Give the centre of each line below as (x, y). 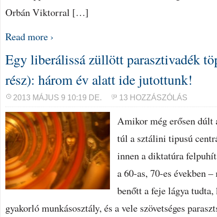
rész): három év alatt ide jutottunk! (99, 79)
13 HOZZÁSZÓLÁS (153, 98)
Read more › (30, 36)
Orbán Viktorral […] (47, 12)
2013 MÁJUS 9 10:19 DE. (57, 98)
